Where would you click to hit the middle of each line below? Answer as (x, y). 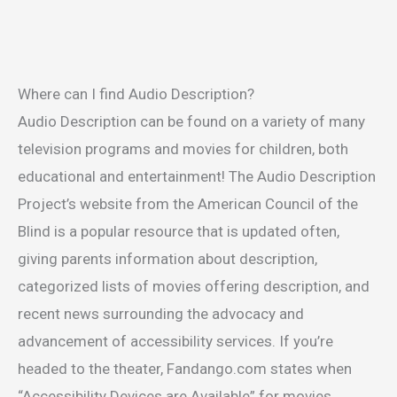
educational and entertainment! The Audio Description (197, 177)
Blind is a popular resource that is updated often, (179, 232)
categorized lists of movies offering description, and (194, 287)
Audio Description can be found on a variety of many (191, 122)
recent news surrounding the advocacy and (161, 314)
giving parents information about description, (167, 259)
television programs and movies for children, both (183, 149)
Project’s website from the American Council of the (188, 204)
